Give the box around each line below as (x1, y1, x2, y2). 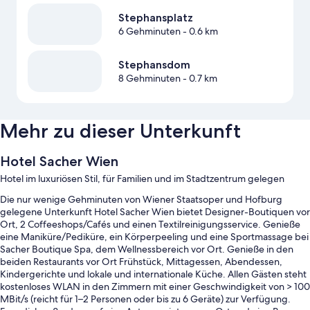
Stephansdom (118, 58, 190, 72)
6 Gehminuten (118, 25, 181, 38)
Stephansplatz (118, 11, 193, 25)
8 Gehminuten (118, 72, 181, 85)
